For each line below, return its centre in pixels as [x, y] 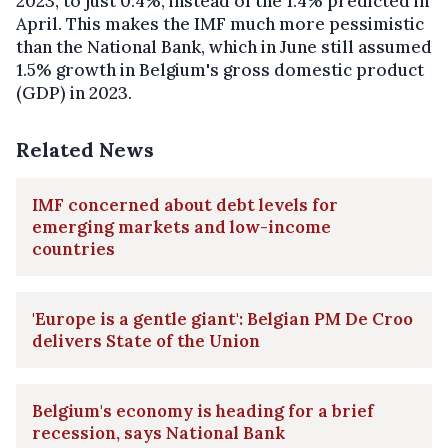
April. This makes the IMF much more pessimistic [220, 24]
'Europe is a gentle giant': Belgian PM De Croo [222, 319]
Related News [85, 150]
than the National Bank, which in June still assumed [224, 47]
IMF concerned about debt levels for [185, 205]
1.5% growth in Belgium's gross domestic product [220, 70]
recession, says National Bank [158, 433]
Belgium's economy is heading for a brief [203, 411]
